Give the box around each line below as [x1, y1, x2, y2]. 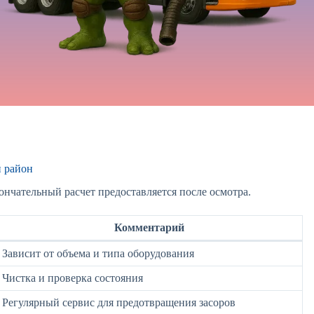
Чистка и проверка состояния [2, 272, 143, 285]
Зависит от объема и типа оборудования [2, 247, 194, 260]
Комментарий [114, 221, 184, 234]
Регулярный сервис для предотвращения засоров [2, 296, 235, 309]
